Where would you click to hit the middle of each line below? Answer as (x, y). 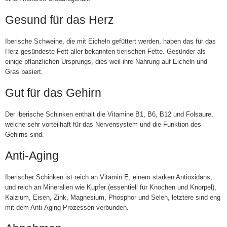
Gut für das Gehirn (53, 93)
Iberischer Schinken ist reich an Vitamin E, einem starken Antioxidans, (108, 177)
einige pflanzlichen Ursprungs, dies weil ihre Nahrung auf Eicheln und (106, 62)
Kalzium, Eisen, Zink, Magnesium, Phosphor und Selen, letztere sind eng (112, 197)
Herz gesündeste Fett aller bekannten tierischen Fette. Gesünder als (105, 51)
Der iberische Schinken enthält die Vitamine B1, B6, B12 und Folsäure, (109, 114)
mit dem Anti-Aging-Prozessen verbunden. (67, 207)
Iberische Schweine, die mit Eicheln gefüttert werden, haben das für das (110, 41)
